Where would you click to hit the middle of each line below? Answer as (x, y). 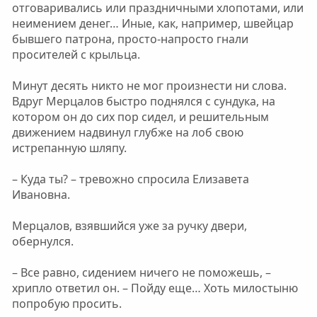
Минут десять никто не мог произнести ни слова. (149, 86)
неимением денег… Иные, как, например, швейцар (152, 23)
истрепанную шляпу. (69, 148)
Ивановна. (41, 195)
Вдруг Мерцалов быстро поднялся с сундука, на (143, 101)
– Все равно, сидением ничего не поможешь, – (141, 272)
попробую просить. (67, 304)
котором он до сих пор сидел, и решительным (140, 117)
